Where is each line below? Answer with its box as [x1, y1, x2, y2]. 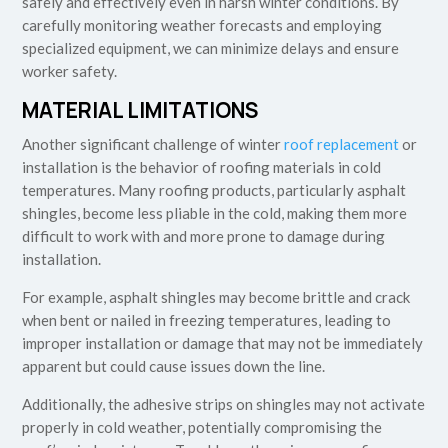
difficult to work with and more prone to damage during [22, 227, 386, 246]
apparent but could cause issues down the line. [22, 357, 326, 376]
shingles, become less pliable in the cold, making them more [22, 204, 408, 223]
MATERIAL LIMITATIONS [22, 96, 259, 125]
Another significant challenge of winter [22, 135, 285, 154]
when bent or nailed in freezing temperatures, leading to [22, 311, 392, 330]
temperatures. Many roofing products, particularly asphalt [22, 181, 407, 200]
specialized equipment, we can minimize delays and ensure [22, 39, 400, 58]
